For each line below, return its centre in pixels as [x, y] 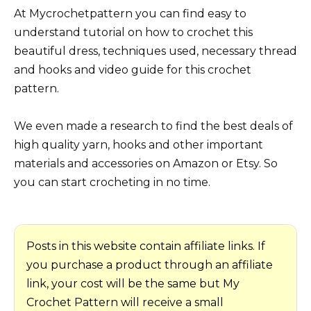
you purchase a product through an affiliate [150, 265]
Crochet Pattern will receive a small [125, 303]
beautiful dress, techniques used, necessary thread [155, 51]
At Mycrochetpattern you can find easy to [130, 13]
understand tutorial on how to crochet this [133, 32]
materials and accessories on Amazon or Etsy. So [146, 163]
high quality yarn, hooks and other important [138, 144]
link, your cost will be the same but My [133, 284]
